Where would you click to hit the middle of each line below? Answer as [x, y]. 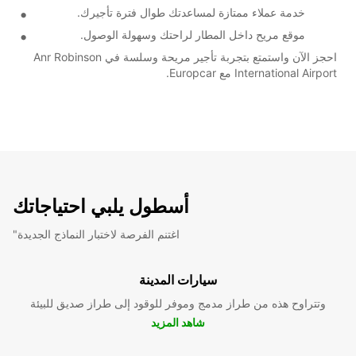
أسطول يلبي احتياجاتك [101, 206]
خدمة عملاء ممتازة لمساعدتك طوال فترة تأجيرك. [191, 12]
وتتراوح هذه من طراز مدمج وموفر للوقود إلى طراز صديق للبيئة [178, 303]
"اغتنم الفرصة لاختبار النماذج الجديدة [99, 234]
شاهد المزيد [178, 322]
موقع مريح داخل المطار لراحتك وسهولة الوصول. [193, 34]
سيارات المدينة [178, 279]
